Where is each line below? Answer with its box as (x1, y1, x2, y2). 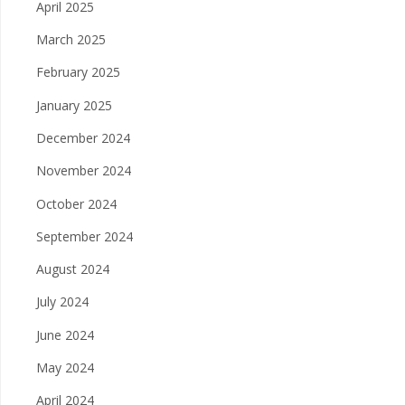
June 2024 (36, 325, 94, 344)
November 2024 (36, 162, 131, 180)
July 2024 (36, 293, 89, 311)
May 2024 (36, 359, 94, 377)
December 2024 (36, 128, 130, 146)
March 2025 (36, 30, 106, 48)
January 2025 (36, 96, 112, 114)
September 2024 (36, 227, 133, 245)
